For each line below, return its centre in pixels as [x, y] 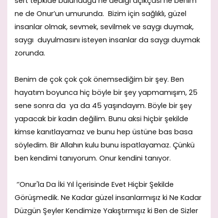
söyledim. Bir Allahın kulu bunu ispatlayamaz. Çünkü [105, 145]
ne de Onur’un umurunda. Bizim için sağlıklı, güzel [100, 13]
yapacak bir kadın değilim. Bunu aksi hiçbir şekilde [101, 119]
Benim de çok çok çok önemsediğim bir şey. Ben [99, 80]
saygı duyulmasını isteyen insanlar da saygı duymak [107, 40]
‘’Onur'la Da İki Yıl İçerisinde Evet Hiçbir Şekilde [94, 185]
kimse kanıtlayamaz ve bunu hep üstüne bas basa [105, 132]
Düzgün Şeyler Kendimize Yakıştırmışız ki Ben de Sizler [106, 211]
